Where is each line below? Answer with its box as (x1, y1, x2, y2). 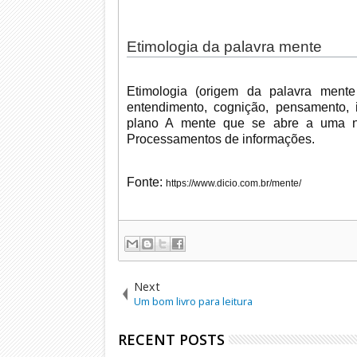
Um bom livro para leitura (134, 294, 253, 309)
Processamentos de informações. (127, 132, 316, 147)
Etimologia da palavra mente (127, 38, 323, 56)
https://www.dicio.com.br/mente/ (166, 178, 302, 190)
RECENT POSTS (118, 330, 226, 350)
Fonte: (127, 175, 167, 190)
